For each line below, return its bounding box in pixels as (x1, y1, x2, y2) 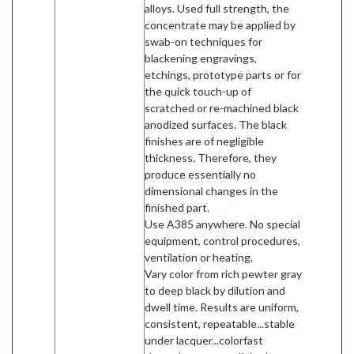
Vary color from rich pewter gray (145, 266, 302, 281)
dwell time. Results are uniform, (145, 299, 299, 314)
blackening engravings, (145, 51, 257, 65)
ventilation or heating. (145, 250, 253, 264)
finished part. (145, 200, 209, 214)
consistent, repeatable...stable (145, 316, 295, 330)
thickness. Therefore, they (145, 150, 277, 164)
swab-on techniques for (145, 34, 262, 48)
